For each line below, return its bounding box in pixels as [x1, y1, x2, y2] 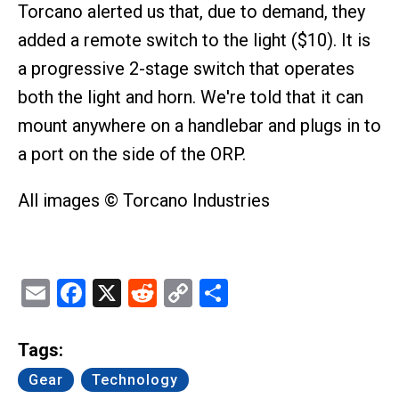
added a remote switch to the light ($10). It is [18, 29, 370, 52]
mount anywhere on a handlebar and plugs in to [18, 115, 381, 137]
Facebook [85, 276, 204, 311]
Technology [92, 370, 178, 388]
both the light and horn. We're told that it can [18, 86, 363, 109]
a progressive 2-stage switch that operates [18, 58, 354, 80]
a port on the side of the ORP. [18, 143, 246, 166]
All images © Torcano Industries [18, 190, 270, 212]
